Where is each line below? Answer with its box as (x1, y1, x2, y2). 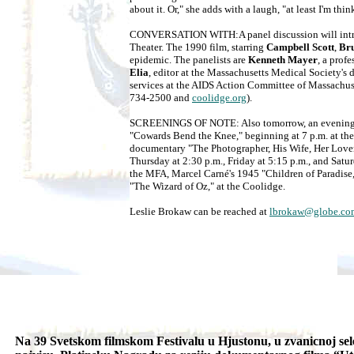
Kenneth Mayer (248, 54, 318, 66)
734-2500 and (130, 92, 192, 104)
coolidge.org (192, 92, 247, 104)
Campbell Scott (266, 41, 334, 54)
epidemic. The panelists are (130, 54, 248, 66)
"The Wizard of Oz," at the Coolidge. (130, 180, 285, 193)
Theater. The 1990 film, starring (130, 41, 266, 54)
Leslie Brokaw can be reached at (130, 205, 269, 218)
